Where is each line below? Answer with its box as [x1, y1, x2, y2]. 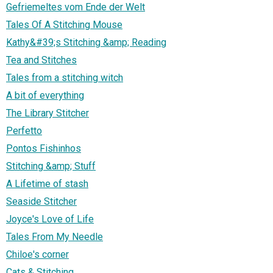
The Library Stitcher [6, 107, 89, 119]
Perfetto [6, 124, 42, 136]
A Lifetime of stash [6, 177, 88, 190]
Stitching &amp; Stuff [6, 160, 96, 172]
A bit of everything [6, 89, 84, 101]
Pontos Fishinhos [6, 142, 81, 154]
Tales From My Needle [6, 230, 103, 243]
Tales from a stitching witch [6, 71, 123, 83]
